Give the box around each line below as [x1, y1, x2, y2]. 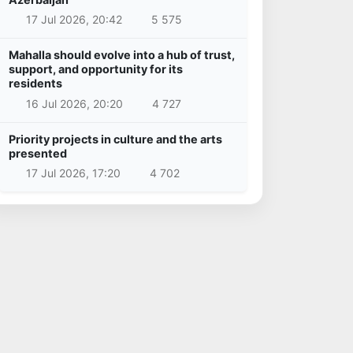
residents [9, 76, 62, 91]
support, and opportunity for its [9, 62, 183, 76]
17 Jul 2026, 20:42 [25, 13, 122, 27]
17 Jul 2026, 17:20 [25, 166, 121, 180]
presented [9, 146, 67, 160]
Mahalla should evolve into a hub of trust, [9, 48, 235, 62]
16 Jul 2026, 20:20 [25, 96, 123, 110]
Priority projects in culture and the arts [9, 132, 222, 146]
